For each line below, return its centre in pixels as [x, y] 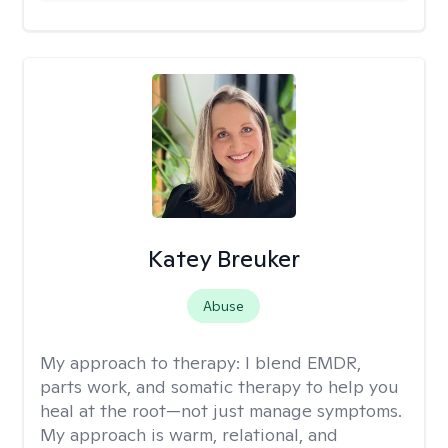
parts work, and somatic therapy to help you [219, 386]
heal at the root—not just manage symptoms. [221, 410]
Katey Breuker [223, 258]
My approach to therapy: [142, 362]
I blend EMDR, [303, 362]
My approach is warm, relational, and [189, 434]
